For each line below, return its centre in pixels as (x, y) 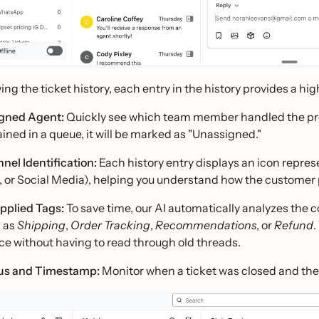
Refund (294, 225)
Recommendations (206, 225)
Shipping (41, 225)
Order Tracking (110, 225)
